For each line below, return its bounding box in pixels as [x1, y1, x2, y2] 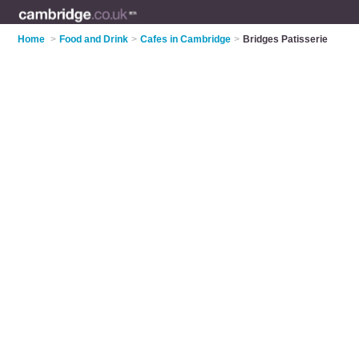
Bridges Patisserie [243, 34, 329, 45]
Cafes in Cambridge [140, 34, 232, 45]
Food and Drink [59, 34, 129, 45]
